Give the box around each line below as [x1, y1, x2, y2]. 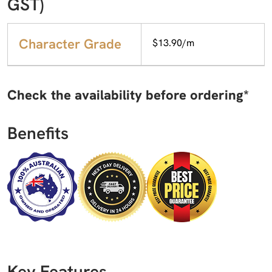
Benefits [7, 121, 69, 144]
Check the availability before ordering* [7, 86, 249, 104]
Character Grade [19, 35, 121, 53]
